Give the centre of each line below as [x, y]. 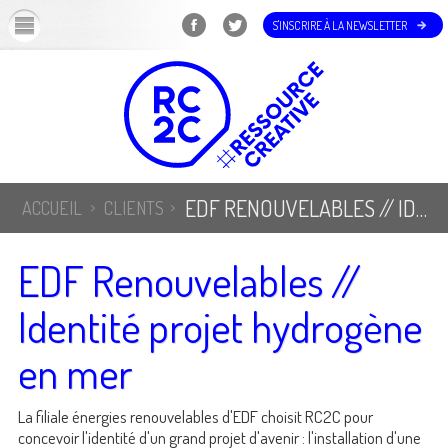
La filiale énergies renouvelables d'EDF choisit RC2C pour [195, 416]
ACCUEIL [52, 208]
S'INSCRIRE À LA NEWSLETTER [340, 25]
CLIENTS [133, 208]
